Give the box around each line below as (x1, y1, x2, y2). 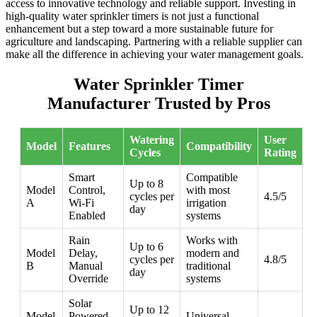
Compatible (186, 171, 238, 184)
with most (186, 184, 230, 197)
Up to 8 (129, 178, 163, 190)
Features (69, 140, 110, 153)
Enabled (69, 209, 105, 222)
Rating (264, 146, 296, 159)
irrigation (186, 197, 226, 209)
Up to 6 (129, 241, 163, 253)
